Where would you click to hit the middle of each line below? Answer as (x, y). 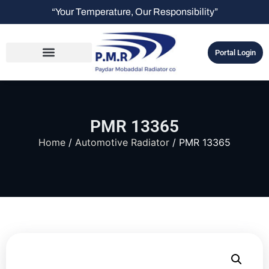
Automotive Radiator (122, 143)
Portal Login (235, 52)
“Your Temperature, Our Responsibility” (134, 12)
